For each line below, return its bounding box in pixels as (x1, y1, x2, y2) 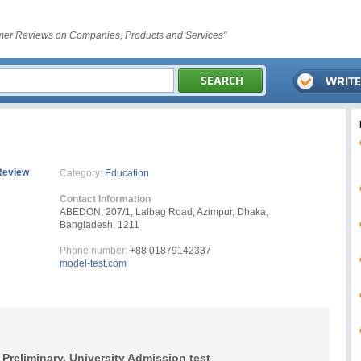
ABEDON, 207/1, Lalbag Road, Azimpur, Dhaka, (60, 206, 268, 218)
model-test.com (60, 258, 127, 269)
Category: (60, 168, 102, 179)
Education (105, 168, 149, 179)
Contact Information (60, 193, 151, 205)
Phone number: (60, 245, 127, 256)
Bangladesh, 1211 (60, 219, 139, 230)
